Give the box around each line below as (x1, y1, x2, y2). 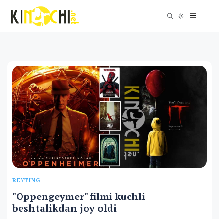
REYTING (12, 176, 41, 184)
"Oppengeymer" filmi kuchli (12, 189, 145, 203)
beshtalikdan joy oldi (12, 201, 117, 215)
